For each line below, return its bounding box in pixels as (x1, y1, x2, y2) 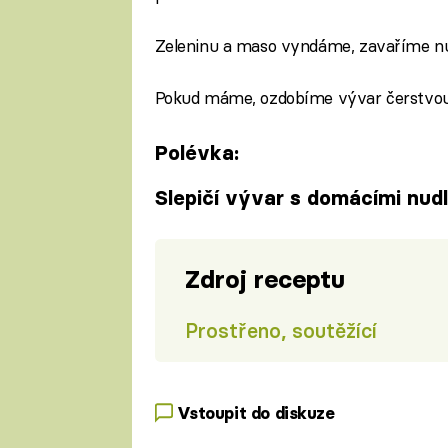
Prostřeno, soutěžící (184, 317, 377, 343)
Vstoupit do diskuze (176, 402, 335, 423)
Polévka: (154, 139, 239, 165)
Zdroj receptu (184, 264, 345, 296)
